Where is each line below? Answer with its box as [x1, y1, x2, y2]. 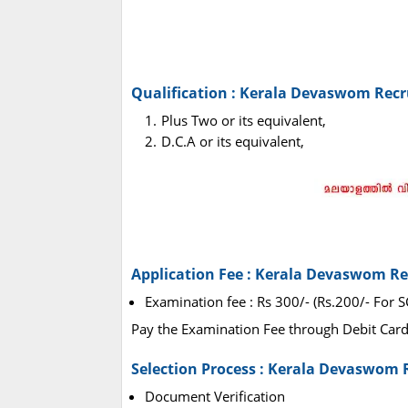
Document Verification [145, 387, 285, 406]
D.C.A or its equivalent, [161, 132, 304, 151]
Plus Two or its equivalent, [161, 111, 326, 130]
